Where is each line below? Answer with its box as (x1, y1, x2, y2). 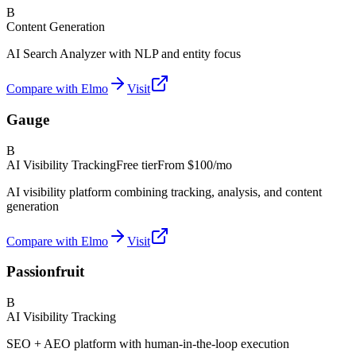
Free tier (116, 157, 157, 172)
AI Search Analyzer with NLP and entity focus (6, 47, 241, 61)
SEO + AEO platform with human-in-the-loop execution (6, 337, 289, 351)
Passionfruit (6, 263, 84, 281)
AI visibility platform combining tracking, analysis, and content (6, 184, 322, 199)
